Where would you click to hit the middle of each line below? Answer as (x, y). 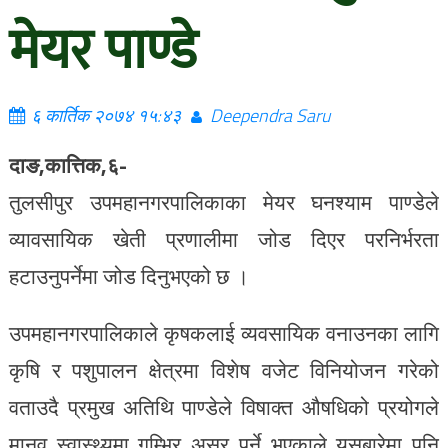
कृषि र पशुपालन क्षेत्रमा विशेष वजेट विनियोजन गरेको (224, 370)
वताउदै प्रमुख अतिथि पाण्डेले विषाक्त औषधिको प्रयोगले (224, 407)
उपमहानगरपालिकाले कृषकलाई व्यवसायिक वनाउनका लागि (224, 333)
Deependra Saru (269, 115)
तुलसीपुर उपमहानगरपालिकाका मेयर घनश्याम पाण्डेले (224, 202)
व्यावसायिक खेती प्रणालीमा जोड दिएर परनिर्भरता (224, 239)
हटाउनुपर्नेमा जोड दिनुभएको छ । (128, 276)
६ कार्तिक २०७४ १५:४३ (105, 115)
